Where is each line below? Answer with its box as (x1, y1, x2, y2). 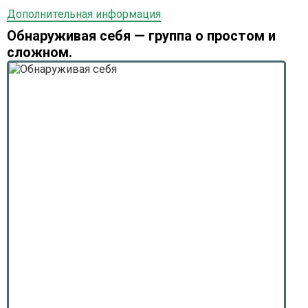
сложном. (7, 44, 72, 60)
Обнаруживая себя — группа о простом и (7, 27, 276, 44)
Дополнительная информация (7, 8, 161, 21)
